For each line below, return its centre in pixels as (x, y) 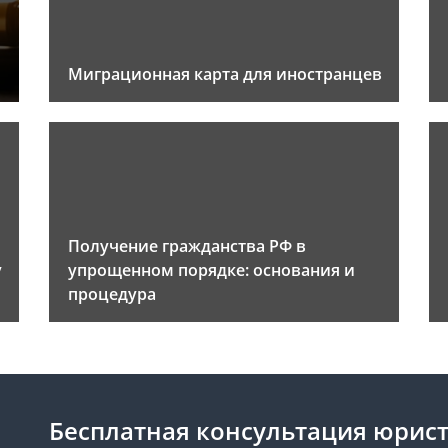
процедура (112, 294)
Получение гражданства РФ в (187, 246)
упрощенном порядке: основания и (211, 270)
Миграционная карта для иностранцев (225, 74)
